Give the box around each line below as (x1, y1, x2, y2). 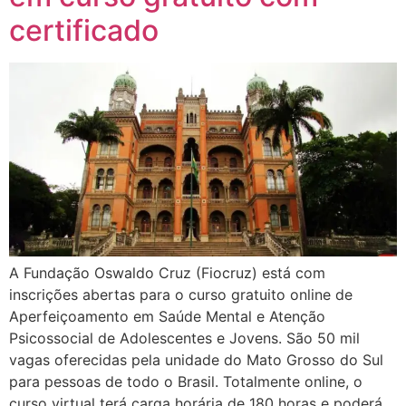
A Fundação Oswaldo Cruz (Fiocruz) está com (9, 263, 325, 282)
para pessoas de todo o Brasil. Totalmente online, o (9, 372, 362, 391)
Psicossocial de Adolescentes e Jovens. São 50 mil (9, 328, 360, 347)
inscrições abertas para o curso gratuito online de (9, 285, 353, 304)
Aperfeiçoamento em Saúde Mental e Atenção (9, 306, 325, 325)
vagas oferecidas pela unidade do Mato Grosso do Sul (9, 350, 383, 369)
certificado (9, 12, 159, 48)
